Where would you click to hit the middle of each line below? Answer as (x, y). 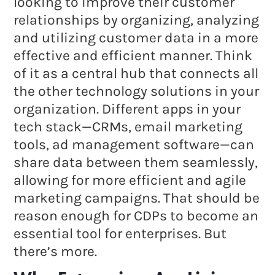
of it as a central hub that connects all (136, 74)
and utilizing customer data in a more (136, 38)
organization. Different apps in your (127, 109)
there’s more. (56, 252)
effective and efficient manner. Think (133, 56)
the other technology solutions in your (137, 91)
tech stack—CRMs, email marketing (128, 127)
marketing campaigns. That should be (137, 198)
